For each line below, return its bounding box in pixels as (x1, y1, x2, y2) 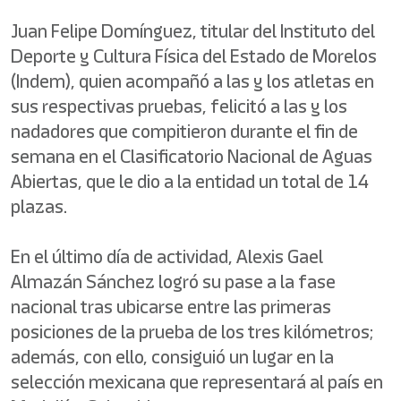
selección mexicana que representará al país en (11, 369, 383, 395)
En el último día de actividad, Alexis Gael (11, 243, 323, 269)
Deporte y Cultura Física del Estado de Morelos (11, 43, 377, 69)
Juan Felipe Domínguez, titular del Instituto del (11, 18, 375, 44)
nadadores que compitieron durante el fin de (11, 118, 358, 144)
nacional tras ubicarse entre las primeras (11, 294, 331, 320)
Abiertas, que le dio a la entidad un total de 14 (11, 168, 370, 194)
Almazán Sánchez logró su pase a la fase (11, 269, 336, 294)
